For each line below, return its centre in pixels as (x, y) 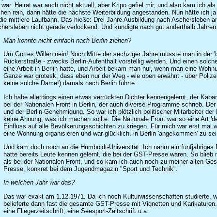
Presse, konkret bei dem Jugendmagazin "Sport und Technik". (91, 169)
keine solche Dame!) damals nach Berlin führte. (70, 83)
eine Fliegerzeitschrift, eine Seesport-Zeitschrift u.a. (76, 211)
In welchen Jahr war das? (39, 183)
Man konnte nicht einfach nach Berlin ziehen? (67, 41)
